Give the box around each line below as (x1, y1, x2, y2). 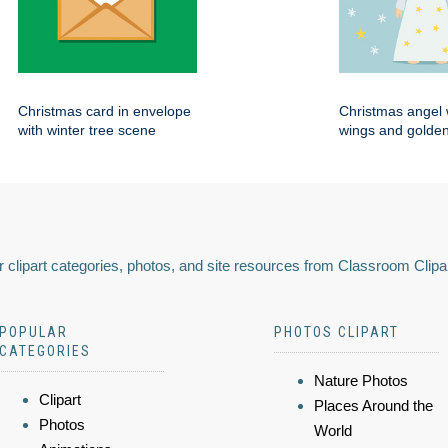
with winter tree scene (18, 122, 156, 139)
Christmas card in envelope (18, 103, 191, 120)
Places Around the (314, 397, 433, 415)
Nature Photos (314, 372, 408, 390)
